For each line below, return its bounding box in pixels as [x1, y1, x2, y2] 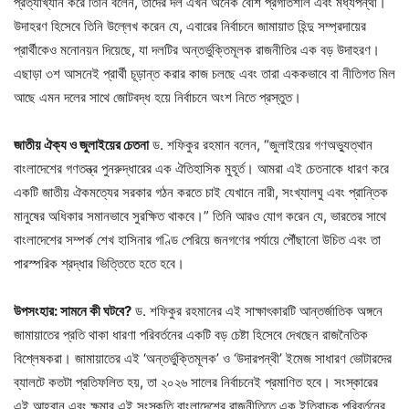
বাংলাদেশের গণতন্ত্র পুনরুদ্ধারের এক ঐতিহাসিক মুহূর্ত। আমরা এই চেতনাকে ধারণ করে [14, 159, 389, 177]
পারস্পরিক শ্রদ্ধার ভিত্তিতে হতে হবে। [14, 254, 184, 272]
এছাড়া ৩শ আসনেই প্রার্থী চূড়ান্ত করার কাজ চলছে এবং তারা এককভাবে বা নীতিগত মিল [14, 64, 395, 82]
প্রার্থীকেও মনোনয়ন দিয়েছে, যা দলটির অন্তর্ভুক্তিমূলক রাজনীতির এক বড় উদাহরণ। [14, 40, 380, 58]
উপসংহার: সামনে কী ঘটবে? [14, 301, 131, 320]
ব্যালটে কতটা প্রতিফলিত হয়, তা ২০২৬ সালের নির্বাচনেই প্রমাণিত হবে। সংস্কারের [14, 372, 378, 391]
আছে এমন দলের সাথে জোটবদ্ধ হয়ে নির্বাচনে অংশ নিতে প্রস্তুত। [14, 88, 301, 106]
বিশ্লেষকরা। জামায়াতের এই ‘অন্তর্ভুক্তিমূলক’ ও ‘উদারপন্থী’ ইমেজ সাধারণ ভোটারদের [14, 349, 392, 367]
